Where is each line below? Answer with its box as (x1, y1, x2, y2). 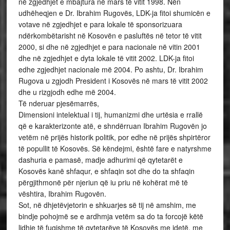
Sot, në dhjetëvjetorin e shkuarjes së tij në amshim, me (18, 200, 196, 210)
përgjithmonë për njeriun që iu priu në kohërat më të (18, 177, 188, 187)
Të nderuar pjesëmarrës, (18, 98, 99, 108)
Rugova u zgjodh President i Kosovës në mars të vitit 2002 (18, 75, 208, 86)
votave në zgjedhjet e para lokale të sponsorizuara (18, 19, 182, 29)
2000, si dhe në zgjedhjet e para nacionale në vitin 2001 (18, 42, 200, 52)
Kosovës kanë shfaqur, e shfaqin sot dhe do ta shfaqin (18, 166, 195, 176)
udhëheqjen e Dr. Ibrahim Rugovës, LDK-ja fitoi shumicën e (18, 8, 210, 18)
